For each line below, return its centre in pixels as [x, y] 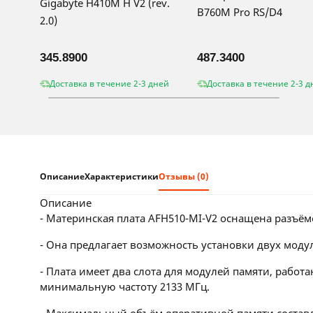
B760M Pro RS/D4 [240, 12]
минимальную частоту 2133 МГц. [125, 286]
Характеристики [122, 176]
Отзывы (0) [184, 176]
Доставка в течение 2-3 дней [109, 83]
